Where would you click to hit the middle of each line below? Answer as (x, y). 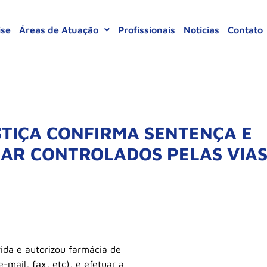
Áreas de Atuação (59, 30)
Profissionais (147, 30)
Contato (245, 30)
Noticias (201, 30)
